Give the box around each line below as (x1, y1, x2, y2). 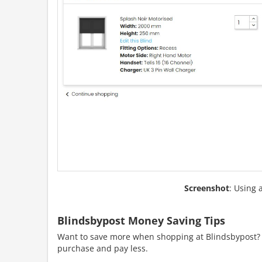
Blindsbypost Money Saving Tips (57, 213, 225, 228)
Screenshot (184, 182, 229, 194)
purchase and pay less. (57, 243, 148, 254)
